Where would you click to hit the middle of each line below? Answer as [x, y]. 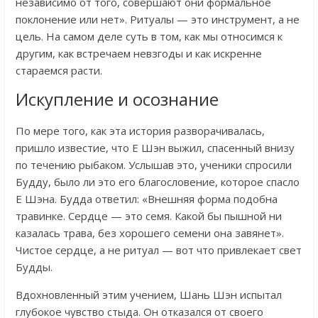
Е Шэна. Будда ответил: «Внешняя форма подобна [146, 198]
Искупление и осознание [117, 99]
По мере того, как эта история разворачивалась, [140, 130]
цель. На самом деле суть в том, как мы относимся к [149, 36]
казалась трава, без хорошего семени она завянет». [149, 232]
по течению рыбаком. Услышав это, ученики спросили [153, 164]
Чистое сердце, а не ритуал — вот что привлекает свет [158, 250]
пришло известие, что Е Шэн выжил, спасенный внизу [155, 147]
